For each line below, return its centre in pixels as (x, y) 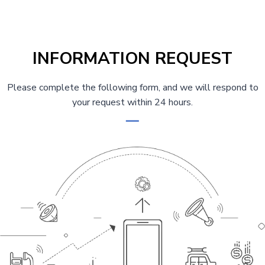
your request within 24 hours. (132, 103)
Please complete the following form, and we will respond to (132, 88)
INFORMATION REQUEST (132, 59)
